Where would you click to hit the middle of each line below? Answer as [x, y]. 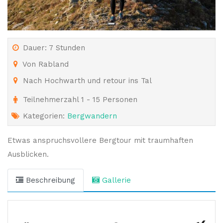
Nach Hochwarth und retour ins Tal [86, 80]
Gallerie [115, 180]
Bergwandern [92, 116]
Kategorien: [44, 116]
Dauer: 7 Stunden [53, 48]
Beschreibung [49, 180]
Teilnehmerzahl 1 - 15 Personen [79, 99]
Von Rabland [45, 64]
